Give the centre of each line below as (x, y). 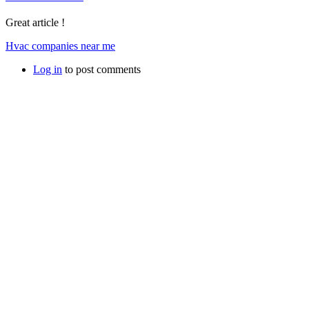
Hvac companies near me (60, 46)
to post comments (101, 69)
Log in (48, 69)
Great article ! (35, 22)
